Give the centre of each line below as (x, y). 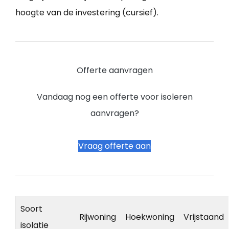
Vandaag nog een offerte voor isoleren (114, 97)
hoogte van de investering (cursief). (87, 13)
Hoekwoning (150, 217)
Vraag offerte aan (114, 146)
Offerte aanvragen (114, 71)
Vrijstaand (204, 217)
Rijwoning (98, 217)
